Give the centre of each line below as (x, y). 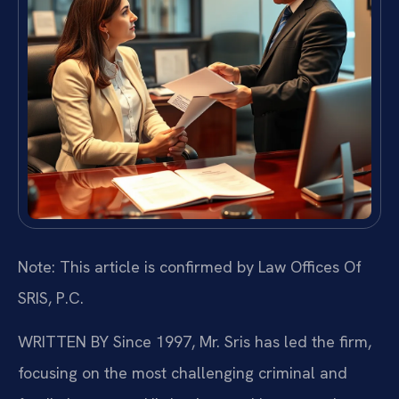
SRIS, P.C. (51, 297)
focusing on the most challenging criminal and (183, 373)
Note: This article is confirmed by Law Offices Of (190, 266)
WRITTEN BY (63, 342)
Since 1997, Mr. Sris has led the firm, (240, 342)
